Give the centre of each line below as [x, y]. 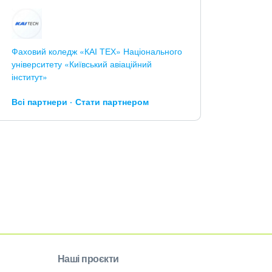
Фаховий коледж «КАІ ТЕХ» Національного [97, 51]
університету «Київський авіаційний [81, 64]
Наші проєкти [88, 258]
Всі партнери [39, 101]
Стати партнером [112, 101]
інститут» [29, 76]
